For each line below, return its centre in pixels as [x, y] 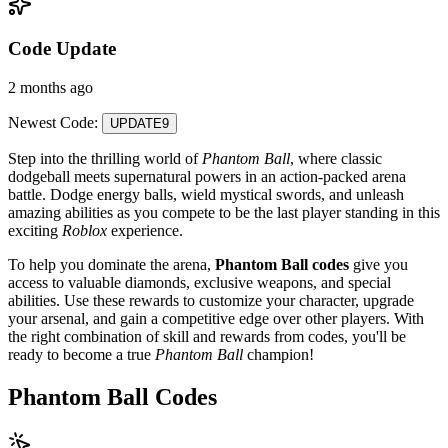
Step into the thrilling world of [105, 159]
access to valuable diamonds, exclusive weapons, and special [199, 283]
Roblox [84, 231]
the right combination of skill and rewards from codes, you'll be [207, 337]
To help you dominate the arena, [111, 265]
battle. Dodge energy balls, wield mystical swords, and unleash [206, 195]
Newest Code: [53, 123]
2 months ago [50, 88]
